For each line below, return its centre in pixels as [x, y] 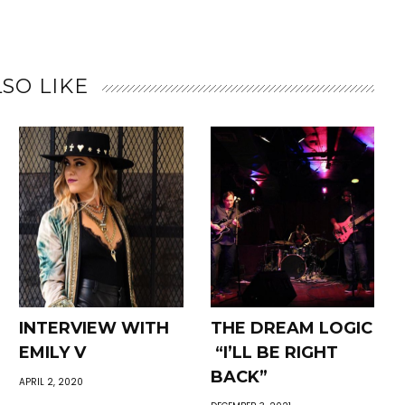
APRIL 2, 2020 [52, 382]
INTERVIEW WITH [94, 329]
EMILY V [53, 353]
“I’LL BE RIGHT [274, 353]
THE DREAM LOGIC [291, 329]
